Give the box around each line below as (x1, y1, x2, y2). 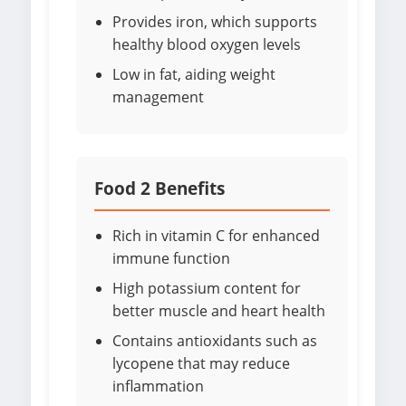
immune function (112, 248, 230, 269)
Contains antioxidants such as (112, 331, 317, 352)
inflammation (112, 376, 204, 397)
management (112, 87, 204, 108)
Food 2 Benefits (94, 176, 225, 201)
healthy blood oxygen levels (112, 34, 301, 55)
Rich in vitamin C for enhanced (112, 226, 320, 246)
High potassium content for (112, 278, 301, 299)
